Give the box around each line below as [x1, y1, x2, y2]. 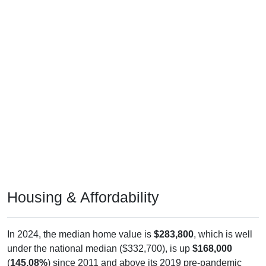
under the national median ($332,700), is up [7, 232, 192, 242]
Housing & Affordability [7, 177, 159, 194]
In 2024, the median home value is [7, 217, 154, 228]
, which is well [194, 217, 252, 228]
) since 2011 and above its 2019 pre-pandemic [47, 246, 242, 256]
